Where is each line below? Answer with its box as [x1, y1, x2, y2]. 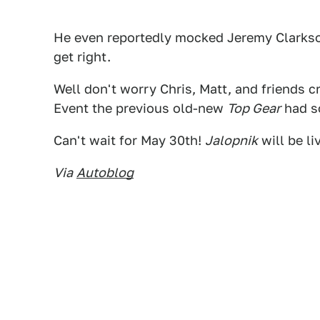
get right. [54, 49, 111, 64]
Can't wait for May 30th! [54, 133, 205, 148]
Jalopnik [205, 133, 258, 148]
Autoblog [76, 165, 134, 180]
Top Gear [227, 101, 281, 116]
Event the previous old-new [54, 101, 227, 116]
